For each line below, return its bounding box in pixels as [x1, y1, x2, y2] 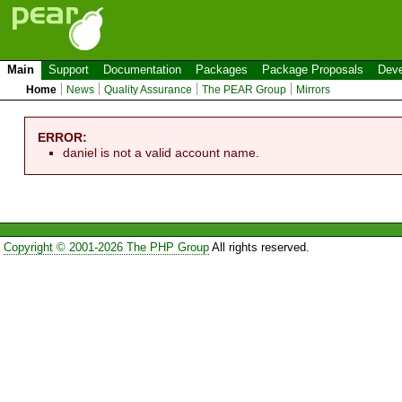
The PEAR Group [202, 83, 287, 96]
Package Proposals [262, 63, 363, 76]
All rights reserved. [208, 240, 310, 255]
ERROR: [38, 129, 88, 144]
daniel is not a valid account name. [63, 144, 260, 160]
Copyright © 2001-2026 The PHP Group [3, 240, 209, 255]
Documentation [103, 63, 181, 76]
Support [48, 63, 89, 76]
